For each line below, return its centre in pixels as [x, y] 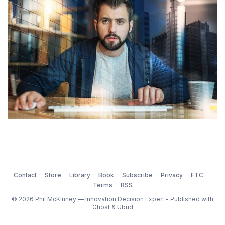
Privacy [172, 175]
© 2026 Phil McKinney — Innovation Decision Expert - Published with [113, 199]
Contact [25, 175]
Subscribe [137, 175]
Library [80, 175]
